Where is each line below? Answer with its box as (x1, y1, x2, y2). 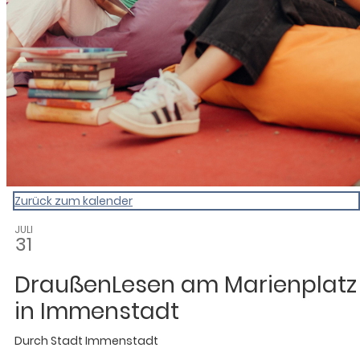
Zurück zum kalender (14, 193, 133, 209)
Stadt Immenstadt (51, 333, 158, 349)
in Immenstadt (14, 296, 179, 327)
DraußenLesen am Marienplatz (14, 269, 357, 301)
